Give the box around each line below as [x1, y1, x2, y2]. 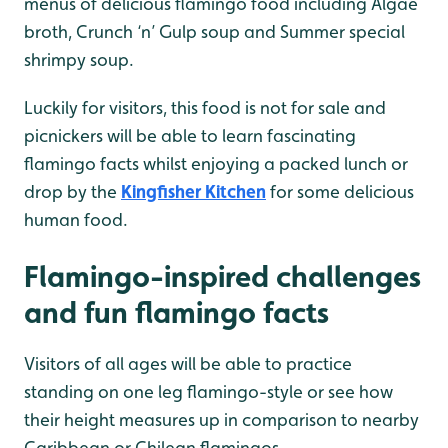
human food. [24, 209, 128, 231]
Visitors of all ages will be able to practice [24, 353, 352, 375]
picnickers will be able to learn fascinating [24, 125, 356, 147]
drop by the [24, 181, 121, 203]
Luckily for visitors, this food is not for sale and [24, 97, 386, 119]
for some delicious [266, 181, 414, 203]
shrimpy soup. [24, 49, 134, 71]
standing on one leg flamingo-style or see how [24, 381, 393, 403]
